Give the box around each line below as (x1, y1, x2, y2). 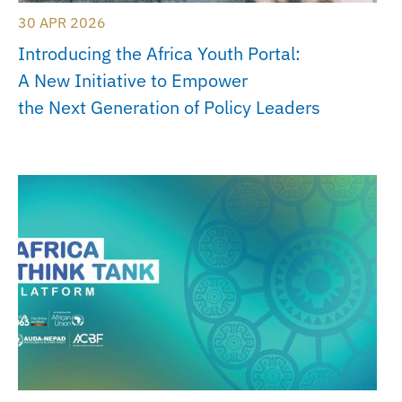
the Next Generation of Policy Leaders (18, 95, 325, 120)
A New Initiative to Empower (18, 68, 248, 93)
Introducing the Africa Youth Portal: (18, 41, 301, 66)
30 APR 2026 (18, 13, 106, 32)
